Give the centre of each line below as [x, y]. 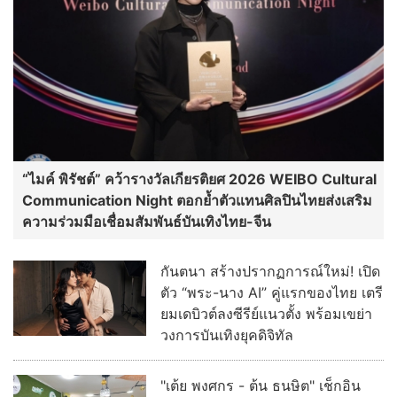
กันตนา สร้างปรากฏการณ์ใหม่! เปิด [270, 272]
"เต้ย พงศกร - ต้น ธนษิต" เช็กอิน [261, 386]
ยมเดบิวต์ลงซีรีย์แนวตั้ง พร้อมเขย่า [266, 314]
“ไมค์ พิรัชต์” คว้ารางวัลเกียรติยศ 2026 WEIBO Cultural [199, 179]
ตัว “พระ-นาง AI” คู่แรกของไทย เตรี [272, 293]
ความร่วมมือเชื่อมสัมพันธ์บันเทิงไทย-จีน [147, 222]
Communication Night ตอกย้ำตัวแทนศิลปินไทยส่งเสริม [197, 201]
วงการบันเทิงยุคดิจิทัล [227, 335]
